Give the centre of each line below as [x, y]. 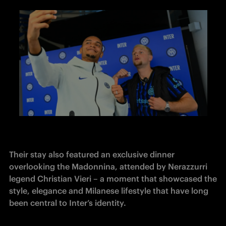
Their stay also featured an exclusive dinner [92, 154]
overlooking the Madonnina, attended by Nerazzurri [108, 166]
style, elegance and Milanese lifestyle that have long [109, 190]
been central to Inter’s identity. [68, 203]
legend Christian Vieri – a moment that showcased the [113, 178]
